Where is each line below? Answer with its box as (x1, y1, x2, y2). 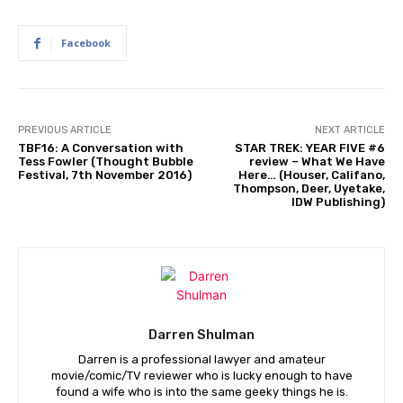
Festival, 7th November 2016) (18, 168, 192, 183)
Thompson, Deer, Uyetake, (232, 182, 385, 196)
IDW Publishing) (291, 195, 385, 210)
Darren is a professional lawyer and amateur (77, 353, 326, 367)
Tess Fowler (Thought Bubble (18, 155, 193, 169)
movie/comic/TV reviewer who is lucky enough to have (50, 369, 353, 383)
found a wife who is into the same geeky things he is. (55, 385, 348, 399)
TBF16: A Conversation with (18, 141, 184, 156)
